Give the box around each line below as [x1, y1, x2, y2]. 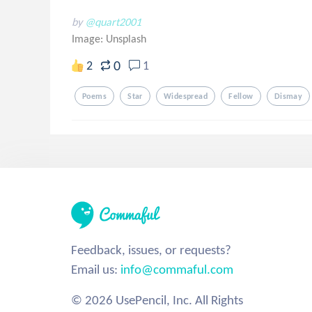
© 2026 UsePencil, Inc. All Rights [71, 292, 243, 308]
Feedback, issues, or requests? [71, 242, 231, 258]
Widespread [163, 91, 208, 101]
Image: [72, 32, 106, 45]
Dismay [274, 91, 303, 101]
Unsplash [106, 32, 146, 45]
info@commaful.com [120, 261, 233, 277]
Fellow [228, 91, 253, 101]
